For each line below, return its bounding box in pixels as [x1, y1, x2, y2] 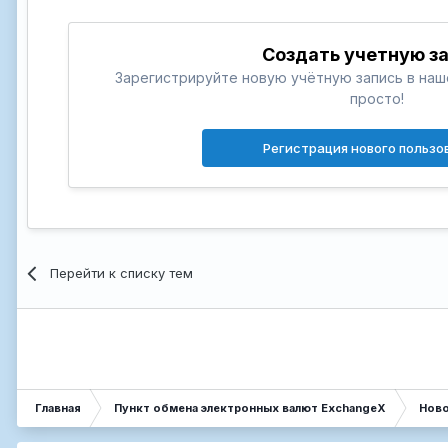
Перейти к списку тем [50, 264, 194, 281]
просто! [349, 89, 404, 107]
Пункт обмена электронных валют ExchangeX [114, 400, 386, 415]
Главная [35, 400, 81, 415]
